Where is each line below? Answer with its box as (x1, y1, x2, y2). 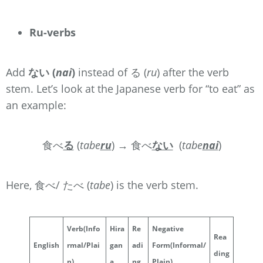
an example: (6, 97, 66, 112)
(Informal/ (170, 240, 206, 250)
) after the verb (157, 65, 229, 79)
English (33, 240, 59, 250)
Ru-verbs (29, 25, 76, 39)
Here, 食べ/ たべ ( (6, 177, 90, 192)
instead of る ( (75, 65, 147, 79)
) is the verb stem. (110, 177, 201, 192)
